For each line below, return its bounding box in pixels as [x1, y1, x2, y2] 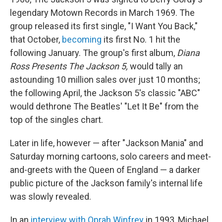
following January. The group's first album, [10, 48, 177, 58]
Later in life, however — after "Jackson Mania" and [10, 138, 203, 149]
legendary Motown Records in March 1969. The [10, 7, 195, 18]
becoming [62, 34, 102, 45]
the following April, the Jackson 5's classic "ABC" [10, 88, 200, 99]
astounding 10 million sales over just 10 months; [10, 74, 200, 85]
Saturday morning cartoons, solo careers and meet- [10, 151, 211, 162]
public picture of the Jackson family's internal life [10, 178, 203, 189]
